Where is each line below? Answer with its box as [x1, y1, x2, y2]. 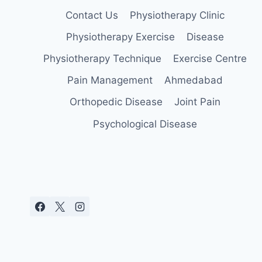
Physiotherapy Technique [43, 53, 161, 65]
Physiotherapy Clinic [130, 9, 225, 21]
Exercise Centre [173, 53, 247, 65]
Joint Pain [174, 96, 221, 108]
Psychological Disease [93, 118, 197, 130]
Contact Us [65, 9, 118, 21]
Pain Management [67, 74, 153, 87]
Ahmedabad [164, 74, 223, 87]
